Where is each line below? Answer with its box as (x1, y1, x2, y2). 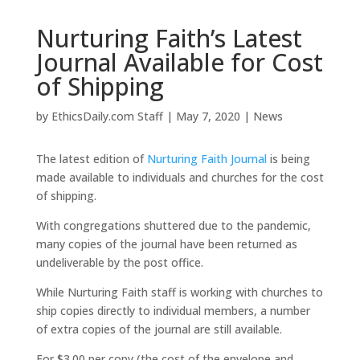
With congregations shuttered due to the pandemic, (35, 217, 311, 233)
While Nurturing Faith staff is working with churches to (35, 284, 323, 300)
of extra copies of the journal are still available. (35, 321, 282, 337)
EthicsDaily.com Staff (51, 108, 163, 124)
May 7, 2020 (175, 108, 240, 124)
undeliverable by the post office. (35, 254, 203, 270)
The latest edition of (35, 150, 147, 166)
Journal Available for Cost (35, 45, 323, 79)
